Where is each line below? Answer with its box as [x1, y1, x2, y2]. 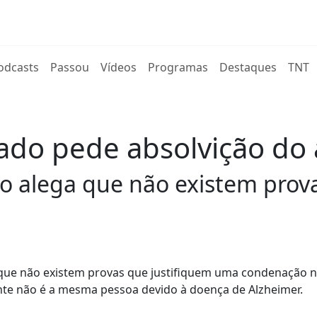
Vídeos [100, 59, 137, 75]
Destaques [219, 59, 277, 75]
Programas [148, 59, 209, 75]
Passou [50, 59, 90, 75]
